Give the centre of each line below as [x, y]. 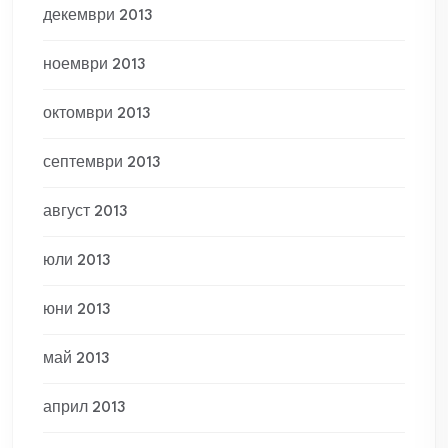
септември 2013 [101, 163]
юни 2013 [76, 310]
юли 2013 [76, 261]
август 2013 [85, 212]
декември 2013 [97, 16]
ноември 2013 [94, 65]
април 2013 [84, 408]
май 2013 [76, 359]
